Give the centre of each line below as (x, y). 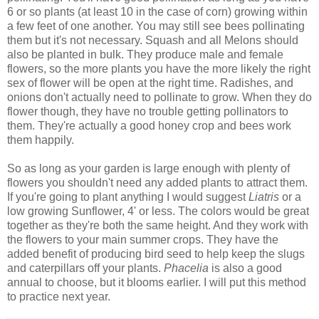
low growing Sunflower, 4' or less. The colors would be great (158, 211)
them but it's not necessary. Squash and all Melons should (153, 40)
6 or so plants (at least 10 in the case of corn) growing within (157, 11)
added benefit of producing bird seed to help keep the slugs (156, 253)
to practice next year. (59, 296)
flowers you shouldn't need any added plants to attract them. (157, 182)
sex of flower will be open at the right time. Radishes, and (150, 83)
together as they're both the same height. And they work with (158, 225)
